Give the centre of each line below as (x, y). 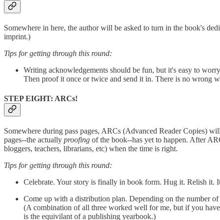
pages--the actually (34, 139)
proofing (77, 139)
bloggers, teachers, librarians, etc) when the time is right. (91, 148)
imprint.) (17, 37)
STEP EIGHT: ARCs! (41, 98)
